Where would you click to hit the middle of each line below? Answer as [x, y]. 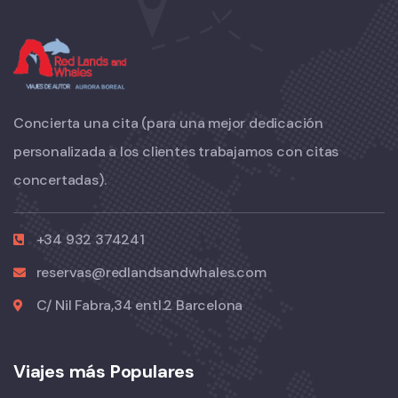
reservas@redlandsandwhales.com [151, 273]
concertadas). [60, 180]
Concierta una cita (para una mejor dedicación [168, 123]
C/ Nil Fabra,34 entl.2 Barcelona [139, 306]
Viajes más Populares [104, 372]
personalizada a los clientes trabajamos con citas [176, 152]
